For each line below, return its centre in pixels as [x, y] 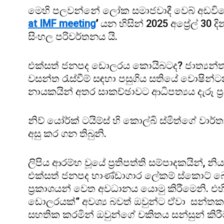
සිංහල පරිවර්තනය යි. [74, 36]
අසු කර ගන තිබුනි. [67, 133]
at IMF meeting [62, 23]
